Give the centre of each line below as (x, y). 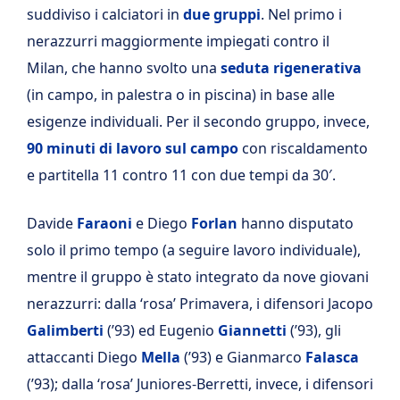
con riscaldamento (303, 148)
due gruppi (222, 14)
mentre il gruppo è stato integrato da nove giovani (198, 276)
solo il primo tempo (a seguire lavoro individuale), (194, 250)
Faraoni (104, 223)
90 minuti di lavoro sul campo (133, 148)
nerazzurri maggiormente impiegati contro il (178, 41)
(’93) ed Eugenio (161, 330)
